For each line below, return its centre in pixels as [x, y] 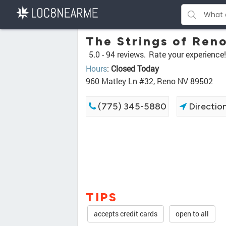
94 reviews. [126, 54]
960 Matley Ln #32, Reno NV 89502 [149, 81]
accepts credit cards [126, 214]
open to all [192, 214]
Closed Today [135, 68]
